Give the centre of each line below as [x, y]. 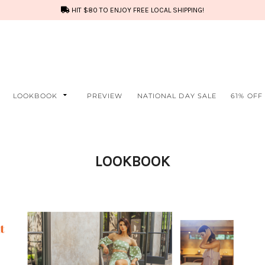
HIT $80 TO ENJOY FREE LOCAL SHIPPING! [137, 10]
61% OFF [247, 96]
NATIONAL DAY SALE [177, 96]
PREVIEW [105, 96]
